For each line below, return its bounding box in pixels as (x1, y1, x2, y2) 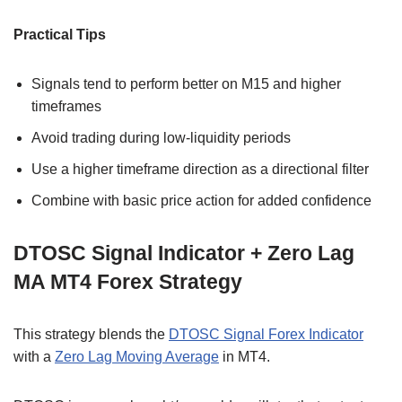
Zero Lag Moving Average (55, 348, 219, 364)
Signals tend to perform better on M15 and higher (31, 75, 341, 92)
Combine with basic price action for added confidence (31, 192, 371, 208)
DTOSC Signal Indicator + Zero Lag (13, 240, 354, 265)
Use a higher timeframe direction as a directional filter (31, 161, 369, 177)
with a (13, 348, 55, 364)
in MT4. (219, 348, 270, 364)
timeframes (31, 98, 101, 114)
